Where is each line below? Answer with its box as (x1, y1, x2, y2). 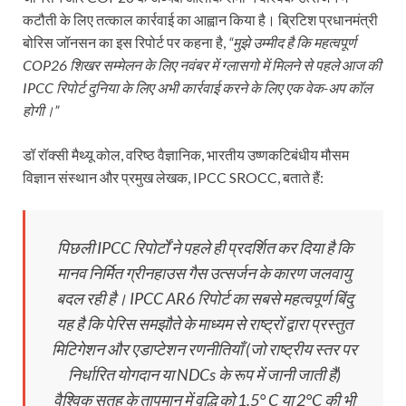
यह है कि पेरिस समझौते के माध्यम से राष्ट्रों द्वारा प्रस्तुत (56, 313, 353, 333)
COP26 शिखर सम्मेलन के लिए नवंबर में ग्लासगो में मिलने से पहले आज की (23, 55, 382, 73)
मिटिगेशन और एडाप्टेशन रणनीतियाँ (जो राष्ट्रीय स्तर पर (52, 338, 357, 359)
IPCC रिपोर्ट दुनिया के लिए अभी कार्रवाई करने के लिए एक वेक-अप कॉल (23, 78, 372, 96)
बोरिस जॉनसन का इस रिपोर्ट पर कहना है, (23, 33, 228, 51)
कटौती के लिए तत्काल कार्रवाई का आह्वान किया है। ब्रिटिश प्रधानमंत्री (23, 10, 378, 28)
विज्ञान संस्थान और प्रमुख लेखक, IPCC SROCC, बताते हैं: (23, 168, 324, 186)
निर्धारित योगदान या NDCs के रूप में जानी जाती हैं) (68, 363, 341, 384)
